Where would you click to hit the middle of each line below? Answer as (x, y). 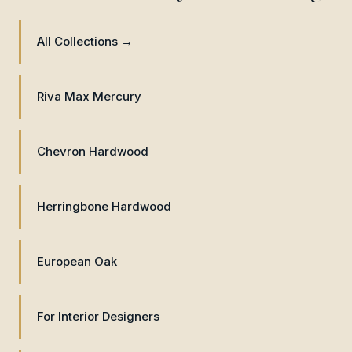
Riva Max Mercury (89, 96)
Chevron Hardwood (93, 151)
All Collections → (85, 41)
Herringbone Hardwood (104, 206)
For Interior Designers (98, 316)
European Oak (77, 261)
